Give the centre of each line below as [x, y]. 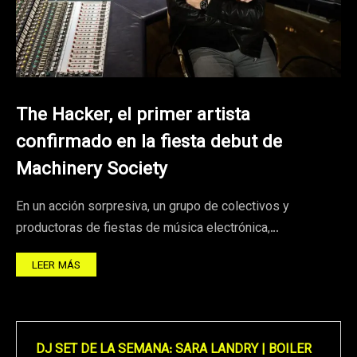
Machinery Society [92, 170]
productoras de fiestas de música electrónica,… [147, 229]
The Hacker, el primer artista [133, 116]
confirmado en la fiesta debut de [149, 143]
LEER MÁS [56, 265]
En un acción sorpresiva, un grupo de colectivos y [153, 207]
